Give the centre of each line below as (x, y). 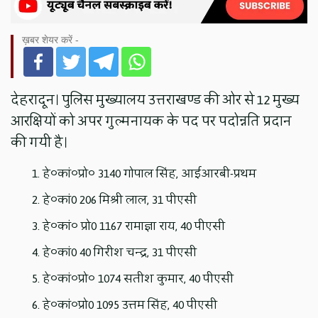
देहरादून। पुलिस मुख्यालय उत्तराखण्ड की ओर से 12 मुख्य (155, 100)
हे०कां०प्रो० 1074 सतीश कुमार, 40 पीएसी (138, 278)
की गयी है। (39, 142)
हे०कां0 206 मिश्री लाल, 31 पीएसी (120, 199)
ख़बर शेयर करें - (51, 39)
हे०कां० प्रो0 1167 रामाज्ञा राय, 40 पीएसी (134, 226)
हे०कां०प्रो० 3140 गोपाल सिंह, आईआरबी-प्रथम (150, 173)
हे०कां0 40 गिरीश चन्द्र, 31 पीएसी (120, 252)
